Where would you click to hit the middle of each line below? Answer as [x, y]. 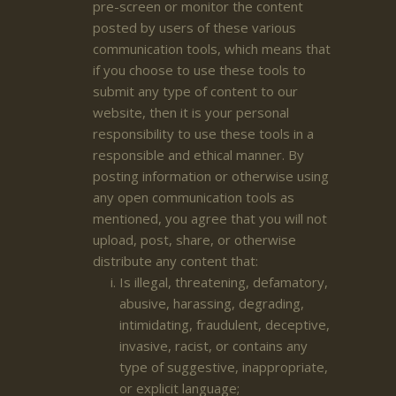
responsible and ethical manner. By [198, 154]
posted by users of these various [194, 27]
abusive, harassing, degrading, [212, 303]
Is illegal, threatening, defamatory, [224, 282]
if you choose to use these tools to [199, 69]
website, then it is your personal [191, 112]
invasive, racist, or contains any [213, 345]
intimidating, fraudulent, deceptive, [225, 324]
